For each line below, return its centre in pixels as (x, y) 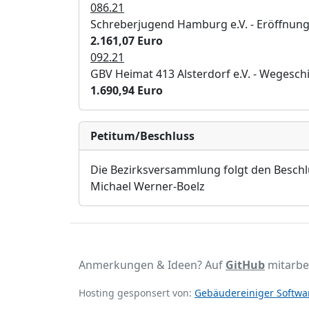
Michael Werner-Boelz (148, 186)
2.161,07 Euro (127, 41)
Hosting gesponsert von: (137, 293)
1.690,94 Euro (127, 90)
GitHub (245, 265)
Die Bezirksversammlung (156, 170)
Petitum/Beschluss (142, 136)
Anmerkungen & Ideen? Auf (152, 265)
